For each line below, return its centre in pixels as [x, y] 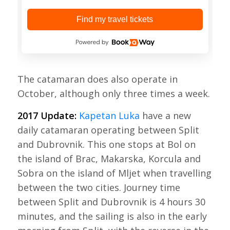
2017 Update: [47, 116]
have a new [165, 116]
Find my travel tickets [115, 20]
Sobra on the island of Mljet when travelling [114, 173]
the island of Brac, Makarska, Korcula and [109, 159]
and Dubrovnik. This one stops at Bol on [106, 144]
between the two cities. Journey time [99, 187]
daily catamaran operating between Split [108, 130]
